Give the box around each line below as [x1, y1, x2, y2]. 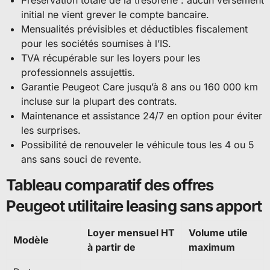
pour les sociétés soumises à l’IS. [21, 37, 172, 50]
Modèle [13, 234, 49, 246]
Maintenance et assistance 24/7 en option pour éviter [21, 110, 263, 122]
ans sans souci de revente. [21, 153, 142, 166]
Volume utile [188, 227, 248, 239]
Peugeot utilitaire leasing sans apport [5, 196, 262, 215]
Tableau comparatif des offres [5, 175, 213, 194]
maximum [188, 241, 235, 254]
